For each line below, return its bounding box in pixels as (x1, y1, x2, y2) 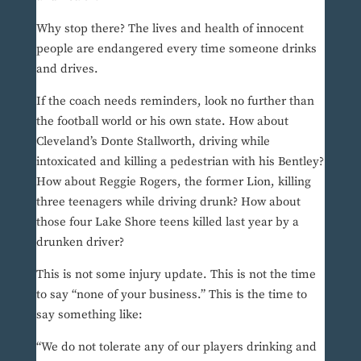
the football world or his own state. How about (35, 114, 288, 130)
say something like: (35, 307, 143, 323)
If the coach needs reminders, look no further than (35, 93, 314, 110)
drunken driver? (35, 234, 124, 251)
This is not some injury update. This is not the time (35, 267, 316, 283)
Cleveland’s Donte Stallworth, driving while (35, 134, 270, 150)
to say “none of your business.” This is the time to (35, 287, 307, 303)
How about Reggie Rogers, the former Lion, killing (35, 174, 311, 190)
